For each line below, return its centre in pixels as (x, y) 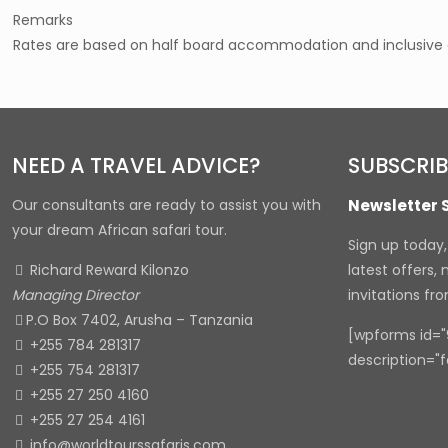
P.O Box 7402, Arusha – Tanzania (139, 320)
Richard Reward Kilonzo (107, 270)
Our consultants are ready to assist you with (166, 205)
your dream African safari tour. (119, 230)
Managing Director (75, 295)
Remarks (43, 20)
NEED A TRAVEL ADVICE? (136, 165)
